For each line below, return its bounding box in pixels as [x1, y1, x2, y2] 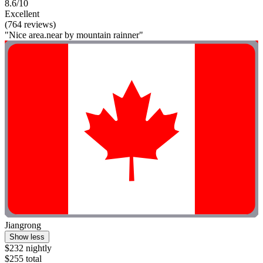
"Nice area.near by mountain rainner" [5, 29, 143, 40]
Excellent [5, 8, 39, 19]
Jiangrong [5, 220, 41, 230]
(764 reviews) [5, 19, 56, 29]
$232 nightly [5, 242, 52, 253]
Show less [9, 232, 45, 241]
